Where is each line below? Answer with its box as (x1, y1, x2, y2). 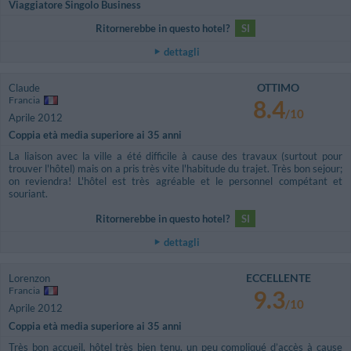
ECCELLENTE (245, 271, 311, 285)
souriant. (9, 187, 48, 201)
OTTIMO (257, 80, 300, 94)
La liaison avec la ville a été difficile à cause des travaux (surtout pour (9, 150, 342, 163)
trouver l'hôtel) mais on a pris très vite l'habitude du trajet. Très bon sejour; (9, 162, 342, 175)
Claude (9, 81, 40, 94)
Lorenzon (9, 272, 50, 285)
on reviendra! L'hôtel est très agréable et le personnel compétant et (9, 175, 342, 188)
